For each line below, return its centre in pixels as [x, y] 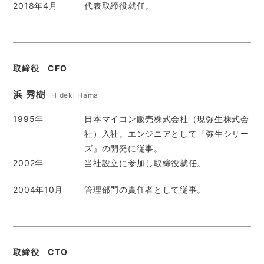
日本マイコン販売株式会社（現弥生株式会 [167, 119]
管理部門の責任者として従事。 [145, 189]
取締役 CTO [40, 252]
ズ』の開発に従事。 [123, 148]
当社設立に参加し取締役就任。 [145, 163]
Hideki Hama [75, 95]
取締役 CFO [40, 68]
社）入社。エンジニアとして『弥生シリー [167, 133]
